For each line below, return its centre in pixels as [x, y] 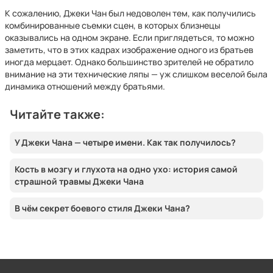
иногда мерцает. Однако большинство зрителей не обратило [129, 62]
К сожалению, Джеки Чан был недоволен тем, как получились [130, 13]
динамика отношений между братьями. [85, 86]
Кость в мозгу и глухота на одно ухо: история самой [126, 169]
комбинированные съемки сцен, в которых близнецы [113, 25]
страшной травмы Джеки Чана [79, 181]
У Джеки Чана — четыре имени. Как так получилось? [125, 142]
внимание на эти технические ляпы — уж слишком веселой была [136, 74]
